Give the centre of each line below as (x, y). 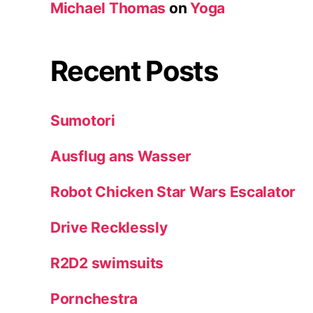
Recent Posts (134, 71)
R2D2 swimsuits (107, 263)
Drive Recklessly (109, 227)
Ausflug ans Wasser (121, 156)
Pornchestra (94, 298)
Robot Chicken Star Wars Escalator (173, 191)
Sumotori (83, 120)
